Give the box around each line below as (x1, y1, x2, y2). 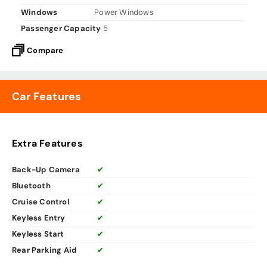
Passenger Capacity (21, 23, 101, 34)
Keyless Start (12, 229, 64, 240)
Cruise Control (12, 197, 69, 207)
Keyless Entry (12, 213, 66, 223)
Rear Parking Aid (12, 245, 77, 256)
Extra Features (12, 137, 83, 150)
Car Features (12, 89, 82, 104)
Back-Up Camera (12, 164, 80, 175)
